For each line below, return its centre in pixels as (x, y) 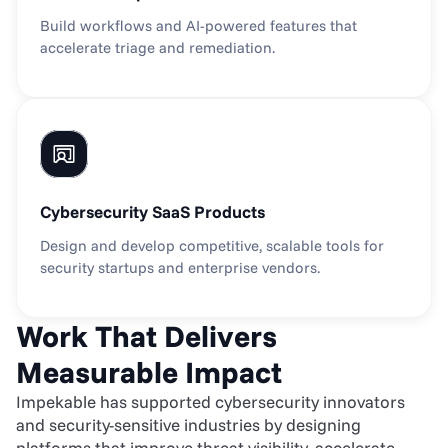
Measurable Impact (149, 372)
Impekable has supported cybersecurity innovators (210, 401)
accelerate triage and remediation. (157, 47)
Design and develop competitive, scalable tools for (212, 245)
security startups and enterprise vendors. (180, 267)
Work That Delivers (146, 336)
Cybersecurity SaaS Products (152, 211)
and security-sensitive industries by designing (188, 424)
